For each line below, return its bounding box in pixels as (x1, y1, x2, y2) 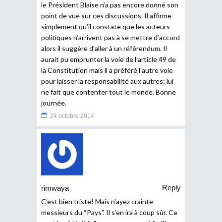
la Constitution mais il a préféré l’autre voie (41, 65, 173, 74)
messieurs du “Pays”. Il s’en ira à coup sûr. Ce (41, 208, 177, 217)
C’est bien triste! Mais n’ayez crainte (41, 197, 153, 206)
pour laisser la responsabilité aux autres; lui (41, 76, 173, 85)
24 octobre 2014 (50, 112, 94, 119)
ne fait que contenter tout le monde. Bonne (41, 87, 176, 96)
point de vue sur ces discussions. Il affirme (41, 11, 171, 20)
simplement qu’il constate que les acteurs (41, 22, 170, 31)
